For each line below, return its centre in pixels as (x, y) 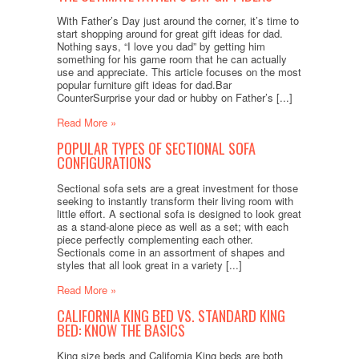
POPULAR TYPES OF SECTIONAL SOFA (156, 148)
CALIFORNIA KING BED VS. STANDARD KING (171, 316)
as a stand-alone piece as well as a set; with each (172, 227)
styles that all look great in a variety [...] (149, 265)
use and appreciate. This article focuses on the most (179, 72)
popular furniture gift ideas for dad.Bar (144, 85)
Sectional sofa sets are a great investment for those (177, 188)
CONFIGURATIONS (104, 163)
